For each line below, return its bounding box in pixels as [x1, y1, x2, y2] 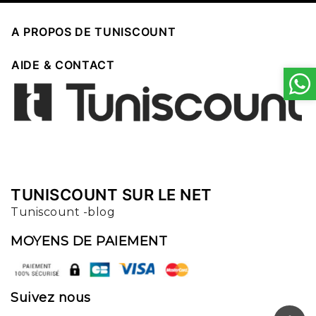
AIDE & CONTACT [11, 57, 115, 72]
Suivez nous [11, 289, 91, 305]
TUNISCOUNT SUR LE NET [11, 185, 212, 204]
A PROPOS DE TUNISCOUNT [11, 24, 176, 39]
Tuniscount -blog [11, 205, 115, 219]
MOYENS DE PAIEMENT [11, 233, 167, 249]
